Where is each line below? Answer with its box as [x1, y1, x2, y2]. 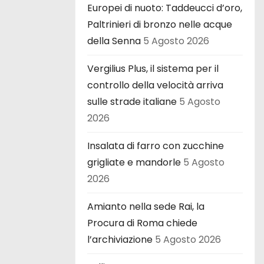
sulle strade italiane [87, 94, 177, 108]
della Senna [87, 34, 141, 48]
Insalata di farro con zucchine [87, 138, 224, 153]
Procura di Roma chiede [87, 216, 197, 230]
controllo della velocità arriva [87, 78, 223, 92]
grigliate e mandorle [87, 155, 181, 169]
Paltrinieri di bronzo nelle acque [87, 17, 232, 31]
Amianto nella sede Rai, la [87, 199, 204, 213]
